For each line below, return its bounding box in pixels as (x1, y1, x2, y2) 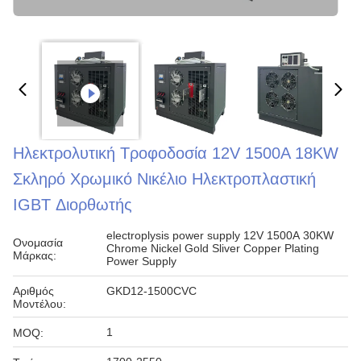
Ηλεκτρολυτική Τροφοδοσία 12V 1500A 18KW (13, 144, 338, 162)
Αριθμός (13, 284, 54, 297)
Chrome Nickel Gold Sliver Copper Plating (106, 242, 319, 255)
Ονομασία (13, 236, 63, 249)
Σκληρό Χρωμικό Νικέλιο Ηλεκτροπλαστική (13, 170, 316, 188)
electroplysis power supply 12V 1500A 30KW (106, 229, 334, 242)
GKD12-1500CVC (106, 284, 197, 297)
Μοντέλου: (13, 297, 66, 310)
